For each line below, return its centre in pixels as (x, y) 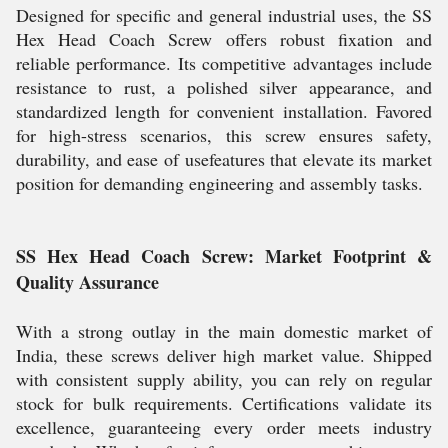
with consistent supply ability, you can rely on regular (224, 379)
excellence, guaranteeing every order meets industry (224, 427)
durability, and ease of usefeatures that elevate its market (224, 159)
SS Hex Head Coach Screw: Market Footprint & (224, 256)
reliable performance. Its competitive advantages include (224, 63)
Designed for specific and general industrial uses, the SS (224, 15)
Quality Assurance (87, 282)
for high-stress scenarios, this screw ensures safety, (224, 135)
